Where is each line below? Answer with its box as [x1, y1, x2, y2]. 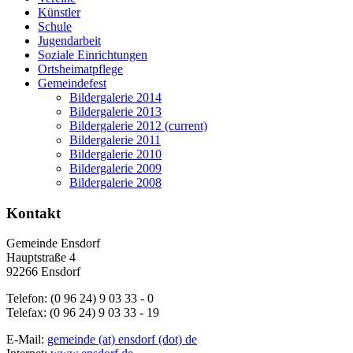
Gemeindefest [38, 76, 106, 90]
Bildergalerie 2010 [69, 147, 162, 161]
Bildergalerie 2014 [69, 90, 162, 104]
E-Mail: [6, 333, 47, 347]
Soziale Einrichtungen [38, 47, 147, 61]
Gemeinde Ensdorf [6, 236, 100, 251]
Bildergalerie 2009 [69, 161, 162, 175]
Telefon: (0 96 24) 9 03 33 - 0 [6, 292, 154, 306]
